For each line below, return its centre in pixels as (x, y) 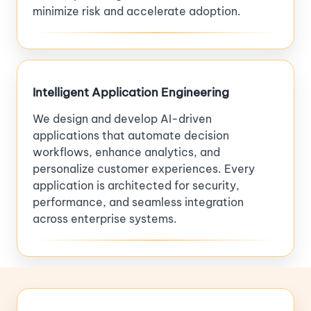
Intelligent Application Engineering (131, 92)
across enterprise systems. (105, 218)
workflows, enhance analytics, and (126, 152)
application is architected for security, (136, 185)
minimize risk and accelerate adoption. (137, 11)
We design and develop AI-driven (122, 118)
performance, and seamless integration (138, 202)
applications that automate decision (131, 135)
